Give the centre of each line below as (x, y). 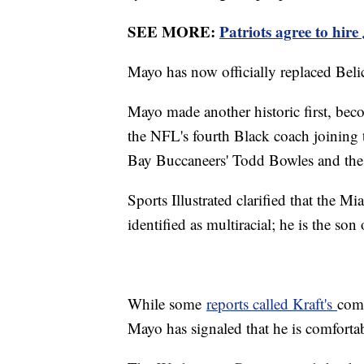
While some (167, 304)
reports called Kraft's (272, 304)
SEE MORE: (173, 32)
